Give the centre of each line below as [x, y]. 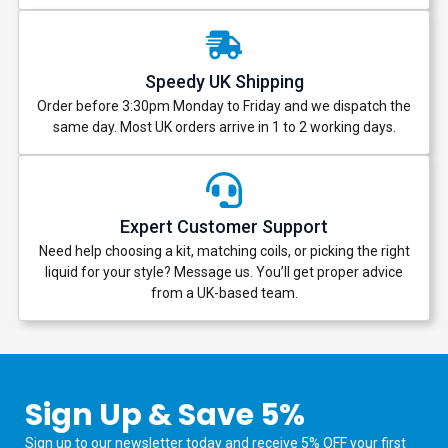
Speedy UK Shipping [224, 82]
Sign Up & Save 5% [165, 415]
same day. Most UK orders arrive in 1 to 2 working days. [224, 127]
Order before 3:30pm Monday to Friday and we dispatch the [224, 106]
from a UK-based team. [224, 293]
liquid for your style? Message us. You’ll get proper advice [224, 272]
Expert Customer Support [224, 227]
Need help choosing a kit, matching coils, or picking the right [224, 251]
